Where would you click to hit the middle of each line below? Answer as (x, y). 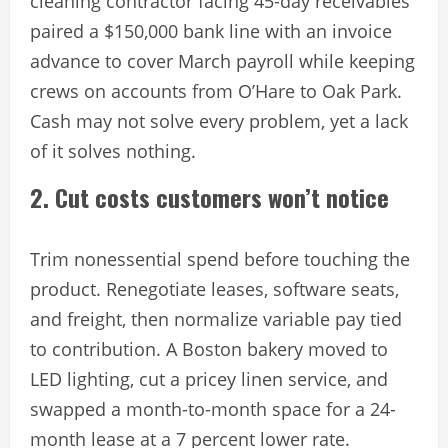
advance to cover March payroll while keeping (222, 61)
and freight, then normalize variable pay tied (216, 319)
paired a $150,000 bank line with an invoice (211, 31)
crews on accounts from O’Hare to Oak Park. (216, 91)
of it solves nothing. (113, 151)
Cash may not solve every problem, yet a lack (219, 121)
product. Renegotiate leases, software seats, (214, 289)
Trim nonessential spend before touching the (220, 259)
